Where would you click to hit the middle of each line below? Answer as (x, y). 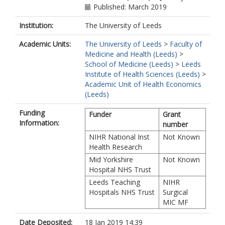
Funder (100, 114)
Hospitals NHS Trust (122, 192)
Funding (32, 113)
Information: (39, 123)
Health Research (116, 147)
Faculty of (186, 44)
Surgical (175, 192)
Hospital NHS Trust (120, 170)
